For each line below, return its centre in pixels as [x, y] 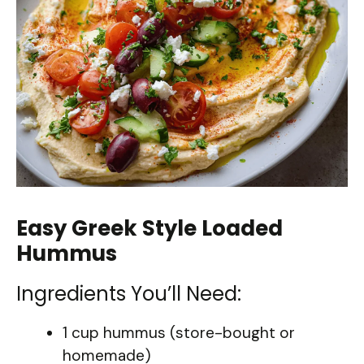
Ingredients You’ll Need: [129, 294]
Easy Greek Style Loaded [149, 229]
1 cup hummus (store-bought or [179, 333]
